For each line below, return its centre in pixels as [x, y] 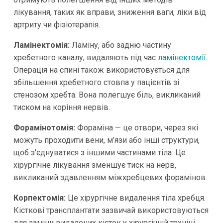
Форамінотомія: [44, 128]
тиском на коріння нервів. [61, 108]
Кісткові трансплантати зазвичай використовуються [111, 211]
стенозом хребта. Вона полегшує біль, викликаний [107, 95]
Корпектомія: [39, 198]
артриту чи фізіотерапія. [56, 25]
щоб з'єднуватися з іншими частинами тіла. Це [99, 153]
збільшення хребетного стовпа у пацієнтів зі [96, 83]
